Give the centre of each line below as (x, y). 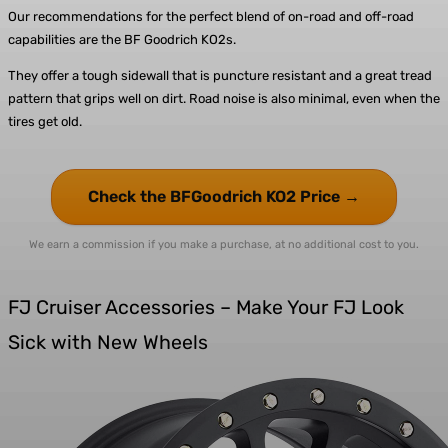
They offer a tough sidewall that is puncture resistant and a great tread (220, 76)
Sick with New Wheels (108, 343)
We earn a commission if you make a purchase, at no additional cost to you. (224, 245)
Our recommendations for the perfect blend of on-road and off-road (211, 17)
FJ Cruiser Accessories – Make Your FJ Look (206, 308)
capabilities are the (66, 40)
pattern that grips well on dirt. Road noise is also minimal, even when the (224, 99)
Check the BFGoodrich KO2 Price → (224, 197)
